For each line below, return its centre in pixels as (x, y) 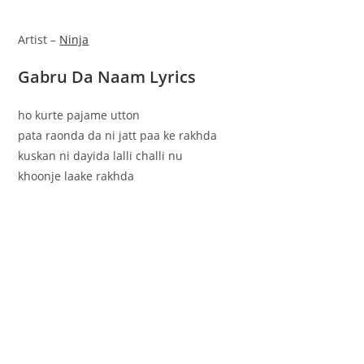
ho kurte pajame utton (79, 115)
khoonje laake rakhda (76, 175)
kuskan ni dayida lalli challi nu (101, 155)
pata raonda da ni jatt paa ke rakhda (118, 135)
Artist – (39, 39)
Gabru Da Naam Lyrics (107, 76)
